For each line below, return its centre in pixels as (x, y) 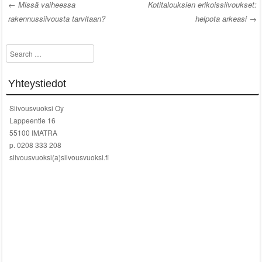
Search (17, 50)
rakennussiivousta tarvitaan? (56, 19)
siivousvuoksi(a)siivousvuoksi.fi (59, 157)
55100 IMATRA (33, 132)
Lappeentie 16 (32, 120)
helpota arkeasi (222, 19)
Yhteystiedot (37, 83)
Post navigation (80, 30)
